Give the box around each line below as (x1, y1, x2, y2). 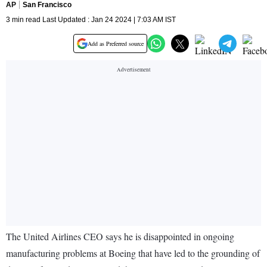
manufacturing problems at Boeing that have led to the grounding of (6, 247, 260, 260)
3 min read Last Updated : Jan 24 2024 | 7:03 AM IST (6, 15, 176, 24)
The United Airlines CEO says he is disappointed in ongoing (6, 230, 234, 243)
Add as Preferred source (88, 39, 144, 48)
